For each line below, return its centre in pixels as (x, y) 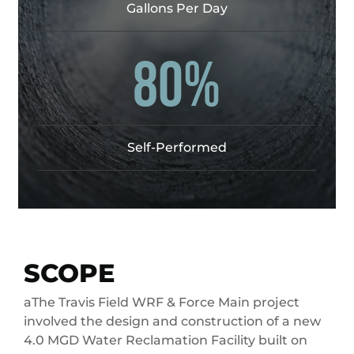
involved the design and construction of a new (172, 322)
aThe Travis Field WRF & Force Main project (162, 303)
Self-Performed (177, 148)
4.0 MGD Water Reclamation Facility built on (166, 341)
